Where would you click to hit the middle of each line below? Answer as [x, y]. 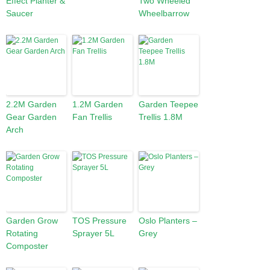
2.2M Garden [31, 104]
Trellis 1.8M [161, 117]
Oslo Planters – [168, 221]
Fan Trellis [92, 117]
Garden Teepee [168, 104]
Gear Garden [31, 117]
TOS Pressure [99, 221]
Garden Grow [32, 221]
